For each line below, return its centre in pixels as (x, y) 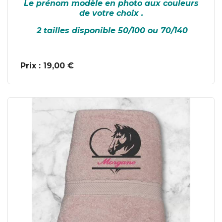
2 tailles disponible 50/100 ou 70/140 (111, 31)
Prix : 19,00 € (47, 66)
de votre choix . (111, 13)
